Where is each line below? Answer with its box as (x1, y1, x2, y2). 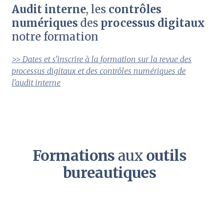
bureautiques (63, 163, 156, 182)
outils (146, 146, 186, 165)
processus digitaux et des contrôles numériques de (12, 66, 186, 76)
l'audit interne (12, 78, 61, 88)
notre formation (12, 30, 98, 44)
